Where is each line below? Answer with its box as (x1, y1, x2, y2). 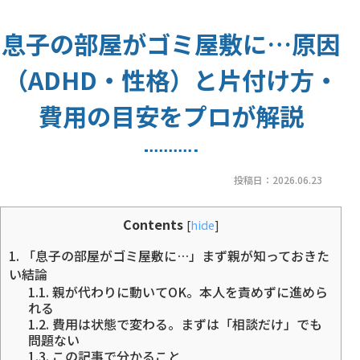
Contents (122, 214, 183, 234)
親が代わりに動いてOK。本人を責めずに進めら (48, 281, 328, 301)
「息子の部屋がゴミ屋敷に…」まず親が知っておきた (19, 245, 329, 265)
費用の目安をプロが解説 (38, 98, 304, 134)
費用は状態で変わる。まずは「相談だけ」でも (48, 313, 322, 333)
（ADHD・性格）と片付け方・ (3, 62, 338, 98)
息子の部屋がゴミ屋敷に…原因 (2, 26, 341, 62)
